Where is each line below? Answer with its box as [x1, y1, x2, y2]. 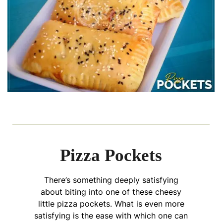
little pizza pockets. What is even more [38, 198, 184, 209]
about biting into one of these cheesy [41, 186, 181, 197]
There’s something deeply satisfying [44, 174, 178, 185]
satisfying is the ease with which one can [34, 210, 188, 221]
